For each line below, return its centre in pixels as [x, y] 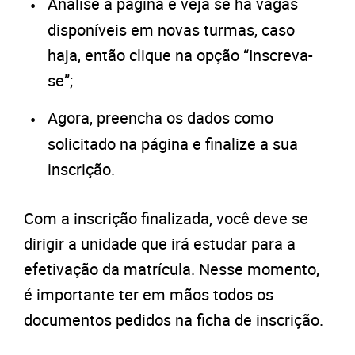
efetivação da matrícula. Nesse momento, [172, 269]
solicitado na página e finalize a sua [173, 144]
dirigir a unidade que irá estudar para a [160, 244]
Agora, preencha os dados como [160, 118]
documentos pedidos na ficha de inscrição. [174, 320]
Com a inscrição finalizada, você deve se [166, 219]
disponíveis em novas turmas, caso [171, 30]
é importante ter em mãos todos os [149, 295]
